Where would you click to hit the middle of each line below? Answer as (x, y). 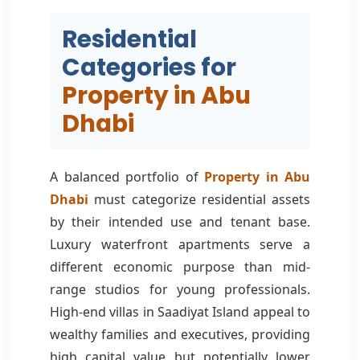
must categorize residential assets (199, 199)
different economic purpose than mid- (180, 266)
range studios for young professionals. (180, 289)
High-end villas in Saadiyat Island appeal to (180, 311)
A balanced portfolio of (127, 176)
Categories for (149, 67)
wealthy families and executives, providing (180, 334)
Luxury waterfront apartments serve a (180, 244)
